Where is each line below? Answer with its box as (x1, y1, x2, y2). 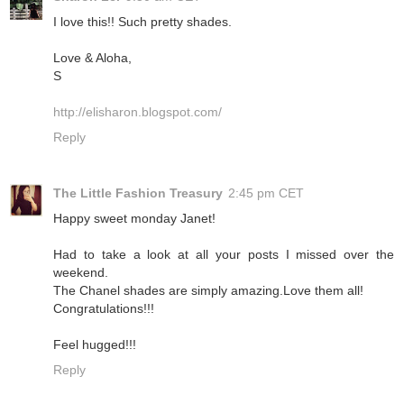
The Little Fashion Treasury (53, 186, 223, 201)
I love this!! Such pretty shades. (53, 14, 232, 30)
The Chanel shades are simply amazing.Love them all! (53, 283, 363, 298)
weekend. (53, 265, 108, 280)
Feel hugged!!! (53, 337, 136, 353)
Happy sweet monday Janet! (53, 211, 216, 226)
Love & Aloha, (53, 50, 132, 66)
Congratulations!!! (53, 301, 154, 317)
